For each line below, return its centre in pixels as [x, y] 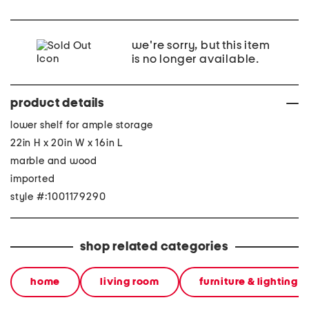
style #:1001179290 [58, 197]
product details [57, 103]
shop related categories [154, 247]
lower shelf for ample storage [82, 125]
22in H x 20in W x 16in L [67, 143]
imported [33, 179]
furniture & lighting [249, 282]
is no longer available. [195, 59]
